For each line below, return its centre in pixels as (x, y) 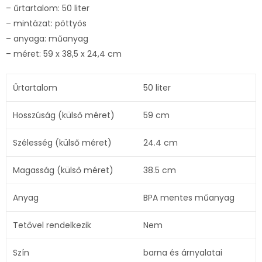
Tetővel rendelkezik (52, 225)
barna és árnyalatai (182, 252)
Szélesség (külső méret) (62, 142)
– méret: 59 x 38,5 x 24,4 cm (64, 54)
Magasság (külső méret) (63, 170)
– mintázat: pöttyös (46, 23)
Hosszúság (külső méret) (63, 115)
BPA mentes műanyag (189, 197)
